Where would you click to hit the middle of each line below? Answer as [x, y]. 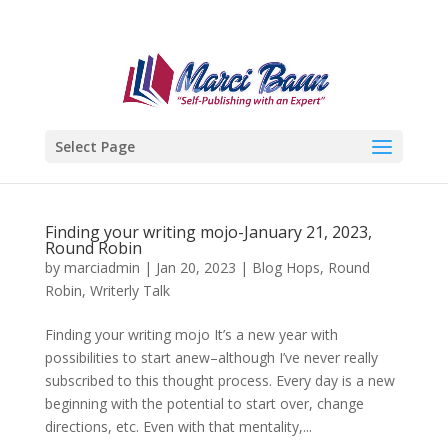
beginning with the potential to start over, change [204, 403]
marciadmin [101, 267]
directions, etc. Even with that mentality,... [178, 426]
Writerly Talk [129, 290]
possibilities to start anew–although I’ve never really [211, 357]
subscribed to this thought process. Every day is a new [219, 380]
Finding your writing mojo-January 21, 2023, [208, 232]
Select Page [94, 146]
